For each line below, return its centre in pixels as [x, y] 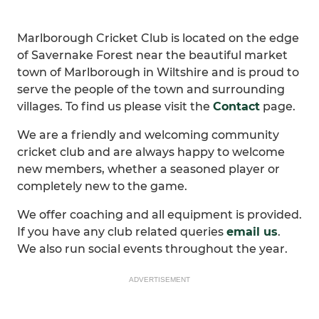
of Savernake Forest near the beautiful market [152, 55]
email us [252, 232]
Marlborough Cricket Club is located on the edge [158, 38]
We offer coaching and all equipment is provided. [159, 215]
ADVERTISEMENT [159, 279]
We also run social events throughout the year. [152, 249]
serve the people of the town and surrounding [151, 89]
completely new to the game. [102, 186]
